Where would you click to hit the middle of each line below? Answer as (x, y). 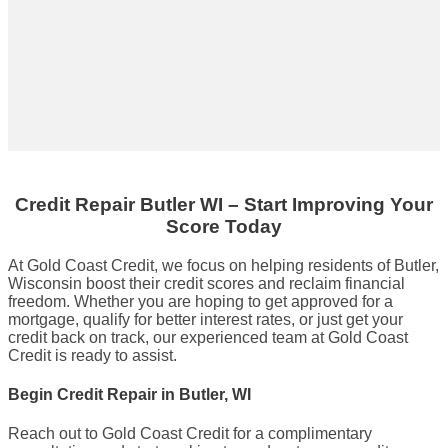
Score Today (224, 227)
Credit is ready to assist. (92, 355)
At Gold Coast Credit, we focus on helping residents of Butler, (223, 265)
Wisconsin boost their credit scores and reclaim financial (206, 283)
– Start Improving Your (330, 205)
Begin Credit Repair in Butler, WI (129, 395)
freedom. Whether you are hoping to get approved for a (200, 301)
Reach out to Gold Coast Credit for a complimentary (190, 434)
